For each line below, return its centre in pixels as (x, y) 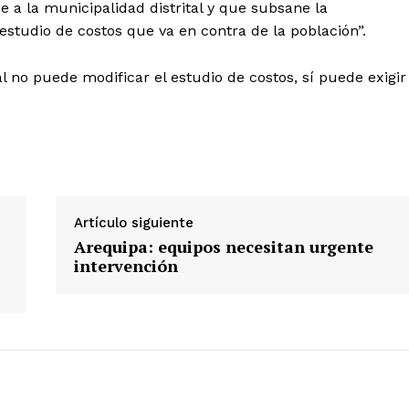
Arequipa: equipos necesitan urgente (223, 246)
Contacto (204, 208)
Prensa (196, 236)
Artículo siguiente (133, 222)
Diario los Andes (276, 137)
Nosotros (203, 181)
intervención (126, 265)
